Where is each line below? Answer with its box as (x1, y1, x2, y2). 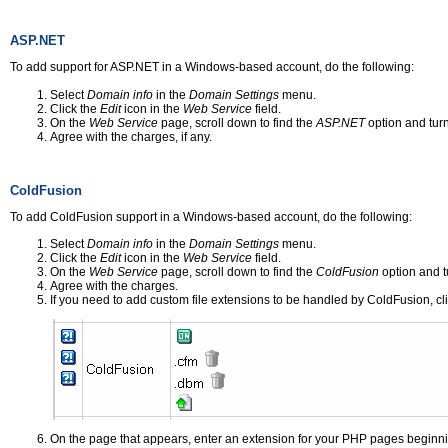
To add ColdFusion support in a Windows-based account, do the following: (10, 209, 412, 224)
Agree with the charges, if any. (50, 129, 212, 144)
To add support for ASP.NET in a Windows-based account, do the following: (10, 60, 414, 75)
